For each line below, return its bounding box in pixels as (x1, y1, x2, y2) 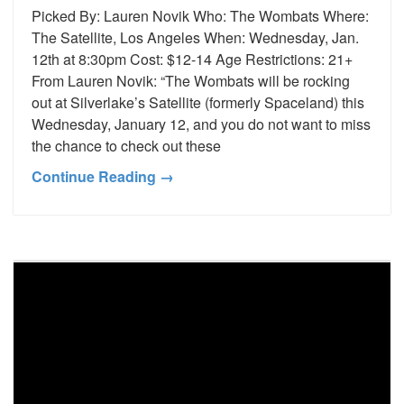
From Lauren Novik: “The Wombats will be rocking (32, 69, 350, 91)
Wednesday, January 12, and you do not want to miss (32, 113, 371, 134)
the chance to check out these (32, 134, 221, 156)
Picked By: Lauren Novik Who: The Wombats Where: (32, 5, 369, 26)
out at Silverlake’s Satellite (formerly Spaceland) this (32, 91, 364, 113)
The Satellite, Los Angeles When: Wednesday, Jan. (32, 26, 359, 48)
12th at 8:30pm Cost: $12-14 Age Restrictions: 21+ (32, 48, 360, 69)
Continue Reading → (32, 165, 174, 187)
